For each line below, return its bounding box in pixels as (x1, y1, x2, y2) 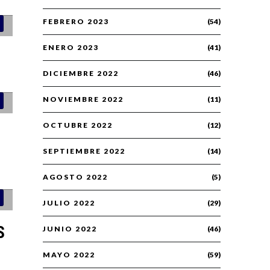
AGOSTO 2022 (43, 172, 108, 182)
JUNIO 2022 (43, 224, 97, 234)
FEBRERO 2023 (43, 17, 109, 27)
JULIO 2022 (43, 198, 95, 208)
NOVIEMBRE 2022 (43, 95, 124, 104)
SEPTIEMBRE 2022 (43, 146, 125, 156)
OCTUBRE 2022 (43, 121, 113, 130)
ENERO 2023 (43, 43, 99, 52)
